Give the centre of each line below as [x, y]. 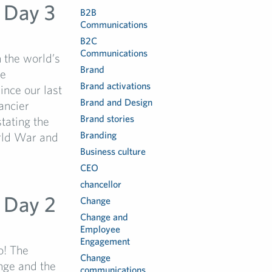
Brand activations [116, 86]
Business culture [113, 151]
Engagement [105, 241]
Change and [104, 217]
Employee [100, 229]
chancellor [101, 184]
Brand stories [107, 118]
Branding [99, 135]
